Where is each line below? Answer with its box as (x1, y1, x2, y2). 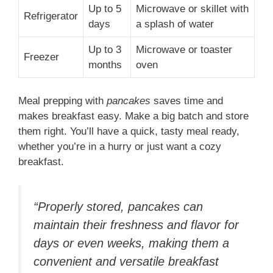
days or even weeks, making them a (34, 236, 229, 250)
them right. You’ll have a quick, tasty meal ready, (18, 126, 239, 138)
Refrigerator (24, 10, 78, 22)
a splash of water (136, 18, 214, 30)
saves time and (151, 95, 223, 107)
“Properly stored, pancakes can (34, 199, 203, 213)
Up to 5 (88, 2, 121, 15)
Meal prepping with (18, 95, 107, 107)
